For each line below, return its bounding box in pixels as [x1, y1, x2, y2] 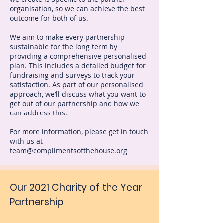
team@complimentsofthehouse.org [10, 146, 127, 155]
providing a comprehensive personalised [10, 51, 146, 61]
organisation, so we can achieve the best [10, 4, 145, 13]
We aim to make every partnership [10, 32, 125, 42]
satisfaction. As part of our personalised [10, 80, 143, 89]
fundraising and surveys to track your [10, 70, 135, 80]
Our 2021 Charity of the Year [10, 181, 142, 194]
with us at [10, 136, 43, 146]
